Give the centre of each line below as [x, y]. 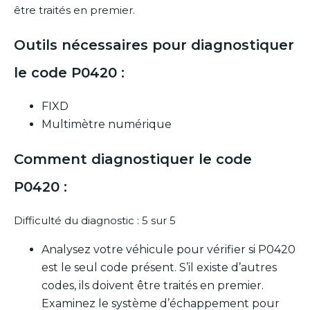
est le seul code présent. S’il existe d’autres [159, 268]
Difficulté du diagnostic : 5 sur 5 [95, 221]
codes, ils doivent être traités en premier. [153, 286]
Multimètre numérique [107, 125]
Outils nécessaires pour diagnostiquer [154, 45]
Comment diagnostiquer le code [133, 159]
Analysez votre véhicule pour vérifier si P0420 [168, 250]
